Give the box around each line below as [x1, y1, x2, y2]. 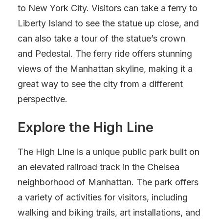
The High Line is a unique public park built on [18, 147, 199, 157]
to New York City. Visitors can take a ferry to [18, 3, 197, 13]
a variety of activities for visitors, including [18, 192, 188, 202]
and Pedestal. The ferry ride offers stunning [18, 48, 192, 59]
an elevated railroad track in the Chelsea [18, 162, 179, 172]
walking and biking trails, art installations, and [18, 207, 200, 218]
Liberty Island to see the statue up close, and [18, 18, 199, 28]
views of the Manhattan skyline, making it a [18, 64, 193, 74]
